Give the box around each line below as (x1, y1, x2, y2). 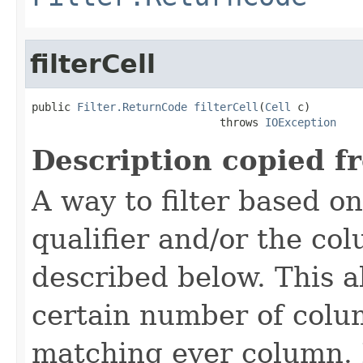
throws (32, 115, 265, 129)
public (32, 100, 77, 113)
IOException (265, 115, 336, 129)
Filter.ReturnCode (77, 100, 187, 113)
